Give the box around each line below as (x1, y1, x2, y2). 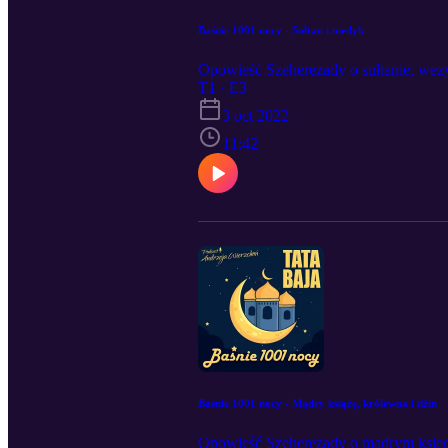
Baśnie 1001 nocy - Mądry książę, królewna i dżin (198, 396, 437, 409)
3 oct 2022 (222, 106, 289, 124)
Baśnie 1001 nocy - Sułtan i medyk (198, 23, 364, 36)
